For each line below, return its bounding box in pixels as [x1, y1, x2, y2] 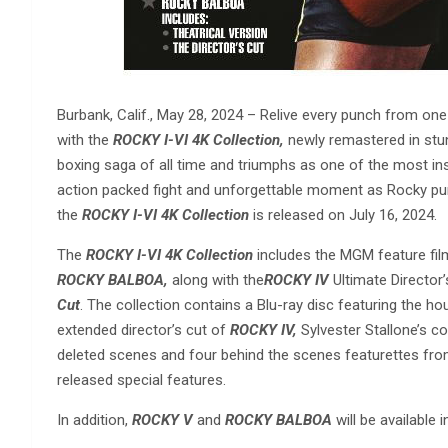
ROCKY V [132, 410, 193, 429]
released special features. [57, 370, 226, 389]
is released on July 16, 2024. [249, 205, 437, 224]
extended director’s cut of [57, 320, 230, 339]
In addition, [57, 410, 132, 429]
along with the [172, 270, 264, 289]
